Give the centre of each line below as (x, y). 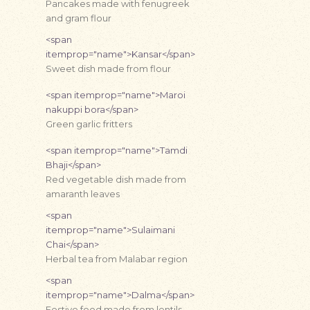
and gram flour (79, 18)
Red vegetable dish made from (116, 179)
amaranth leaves (83, 194)
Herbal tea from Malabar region (117, 259)
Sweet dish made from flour (108, 69)
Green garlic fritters (89, 124)
